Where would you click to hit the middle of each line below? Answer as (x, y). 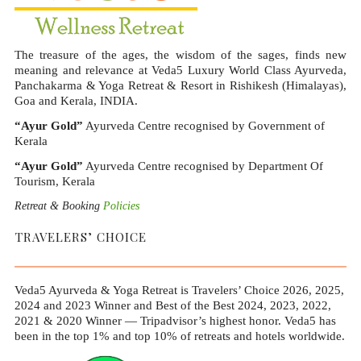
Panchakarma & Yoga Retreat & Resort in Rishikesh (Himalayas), (180, 86)
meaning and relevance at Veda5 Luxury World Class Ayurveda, (180, 71)
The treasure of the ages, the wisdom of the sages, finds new (180, 55)
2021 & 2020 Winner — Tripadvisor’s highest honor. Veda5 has (175, 321)
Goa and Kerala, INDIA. (76, 101)
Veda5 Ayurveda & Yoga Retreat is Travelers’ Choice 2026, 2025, (179, 290)
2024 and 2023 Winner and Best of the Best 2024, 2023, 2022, (173, 306)
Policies (121, 206)
